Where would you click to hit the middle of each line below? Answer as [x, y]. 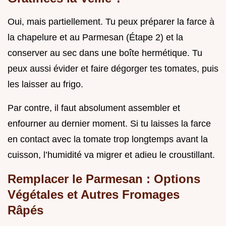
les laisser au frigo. [45, 84]
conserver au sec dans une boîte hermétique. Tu [105, 53]
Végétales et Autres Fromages [94, 194]
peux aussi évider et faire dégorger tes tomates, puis [113, 68]
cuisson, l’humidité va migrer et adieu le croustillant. [111, 155]
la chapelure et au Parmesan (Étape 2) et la [95, 37]
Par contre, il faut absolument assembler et [94, 108]
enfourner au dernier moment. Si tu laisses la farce [109, 123]
